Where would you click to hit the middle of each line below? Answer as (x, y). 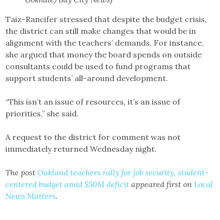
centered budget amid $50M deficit (68, 184)
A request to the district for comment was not (93, 137)
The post (22, 172)
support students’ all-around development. (87, 78)
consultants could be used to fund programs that (98, 66)
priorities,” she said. (42, 113)
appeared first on (162, 184)
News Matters (31, 196)
